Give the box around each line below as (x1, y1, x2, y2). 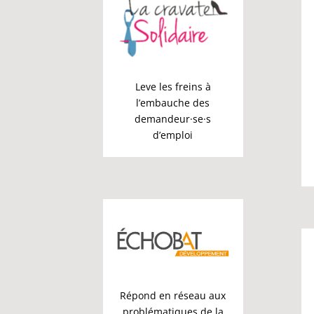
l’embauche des (136, 96, 210, 109)
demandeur (135, 112, 191, 125)
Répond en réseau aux (120, 289, 226, 303)
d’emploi (153, 128, 193, 142)
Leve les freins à (135, 80, 211, 93)
